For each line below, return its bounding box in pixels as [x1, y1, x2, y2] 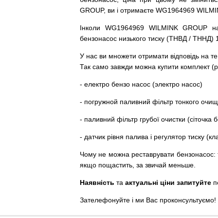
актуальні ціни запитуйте [125, 179, 211, 186]
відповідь [170, 52, 199, 60]
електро [84, 80, 109, 88]
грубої [140, 115, 159, 123]
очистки [161, 115, 185, 123]
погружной [84, 98, 118, 106]
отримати [138, 52, 168, 60]
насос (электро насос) [132, 80, 202, 88]
